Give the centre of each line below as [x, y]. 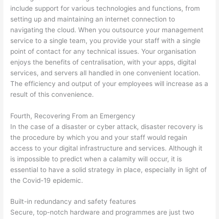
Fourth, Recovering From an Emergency [73, 116]
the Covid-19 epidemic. [47, 180]
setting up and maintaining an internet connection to [93, 19]
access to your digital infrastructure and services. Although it [107, 148]
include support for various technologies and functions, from [105, 8]
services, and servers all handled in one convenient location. [106, 73]
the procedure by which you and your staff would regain [99, 137]
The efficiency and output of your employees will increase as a [109, 83]
